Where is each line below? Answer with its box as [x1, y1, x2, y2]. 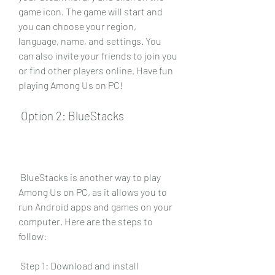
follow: [18, 230, 47, 242]
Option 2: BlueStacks [21, 108, 124, 123]
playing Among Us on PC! [18, 79, 123, 91]
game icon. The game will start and [18, 5, 163, 17]
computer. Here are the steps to [18, 215, 153, 227]
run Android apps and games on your [18, 200, 172, 212]
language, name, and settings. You [18, 34, 161, 47]
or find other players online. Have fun [18, 64, 173, 76]
